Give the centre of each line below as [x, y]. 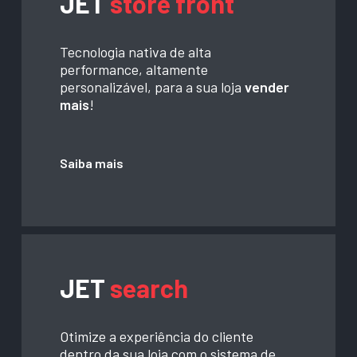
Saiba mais [92, 163]
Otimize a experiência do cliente [157, 336]
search [149, 287]
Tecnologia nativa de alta [136, 51]
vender [267, 86]
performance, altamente [134, 69]
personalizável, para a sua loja [153, 86]
